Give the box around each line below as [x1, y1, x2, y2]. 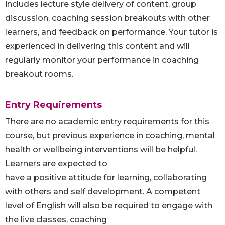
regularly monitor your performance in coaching [5, 55, 199, 65]
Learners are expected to [5, 159, 107, 169]
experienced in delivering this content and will [5, 41, 190, 51]
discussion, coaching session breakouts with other [5, 13, 210, 23]
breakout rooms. [5, 69, 73, 79]
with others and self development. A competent [5, 187, 200, 197]
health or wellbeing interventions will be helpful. [5, 145, 197, 155]
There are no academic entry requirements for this [5, 117, 209, 127]
